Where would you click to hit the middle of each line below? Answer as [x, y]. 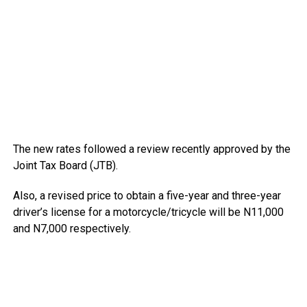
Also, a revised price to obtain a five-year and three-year [147, 195]
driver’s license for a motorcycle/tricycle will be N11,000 [148, 212]
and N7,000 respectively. [72, 228]
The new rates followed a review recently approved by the [151, 149]
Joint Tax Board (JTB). [65, 165]
